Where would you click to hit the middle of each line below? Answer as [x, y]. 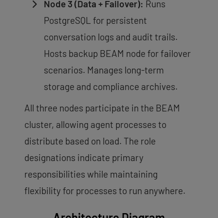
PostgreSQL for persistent [95, 20]
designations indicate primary [84, 157]
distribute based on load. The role [90, 141]
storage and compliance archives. [111, 86]
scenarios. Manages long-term [104, 70]
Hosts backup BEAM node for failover [117, 53]
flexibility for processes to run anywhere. [105, 190]
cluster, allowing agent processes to [95, 124]
